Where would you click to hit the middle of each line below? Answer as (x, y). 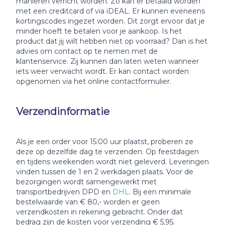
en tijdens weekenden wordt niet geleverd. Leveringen (113, 162)
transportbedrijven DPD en (64, 192)
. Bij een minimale (160, 192)
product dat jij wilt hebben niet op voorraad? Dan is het (112, 41)
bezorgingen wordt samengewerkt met (86, 182)
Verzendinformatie (63, 111)
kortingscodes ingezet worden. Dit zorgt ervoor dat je (110, 21)
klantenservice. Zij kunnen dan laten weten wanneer (107, 61)
